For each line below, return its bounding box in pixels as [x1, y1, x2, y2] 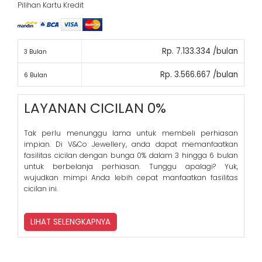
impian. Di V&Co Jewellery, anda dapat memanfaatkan [24, 139, 238, 150]
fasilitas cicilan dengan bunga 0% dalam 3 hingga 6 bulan [24, 150, 238, 161]
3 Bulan [24, 47, 47, 56]
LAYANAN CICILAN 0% [24, 99, 166, 118]
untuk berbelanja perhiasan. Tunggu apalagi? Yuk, [24, 161, 238, 172]
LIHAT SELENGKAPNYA [30, 216, 111, 228]
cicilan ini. [24, 184, 58, 194]
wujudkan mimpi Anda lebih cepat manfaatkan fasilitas [24, 173, 238, 183]
